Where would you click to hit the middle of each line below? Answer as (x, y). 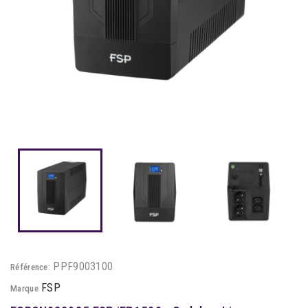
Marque (24, 289)
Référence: (30, 267)
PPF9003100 (83, 267)
